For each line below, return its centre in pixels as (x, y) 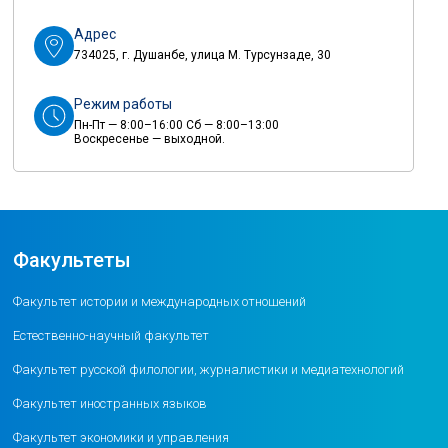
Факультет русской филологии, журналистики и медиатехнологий (209, 369)
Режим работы (123, 103)
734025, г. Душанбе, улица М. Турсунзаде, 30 (203, 54)
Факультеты (72, 259)
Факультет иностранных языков (110, 403)
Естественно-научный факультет (111, 335)
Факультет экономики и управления (121, 437)
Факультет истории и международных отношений (160, 301)
